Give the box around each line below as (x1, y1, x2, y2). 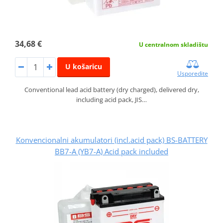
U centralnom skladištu (139, 40, 209, 49)
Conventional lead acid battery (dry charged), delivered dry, (24, 85, 199, 95)
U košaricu (65, 62, 102, 72)
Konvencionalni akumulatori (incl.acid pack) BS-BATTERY (15, 135, 208, 145)
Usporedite (177, 69, 209, 78)
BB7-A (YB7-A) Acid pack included (55, 146, 168, 157)
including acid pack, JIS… (76, 95, 147, 105)
